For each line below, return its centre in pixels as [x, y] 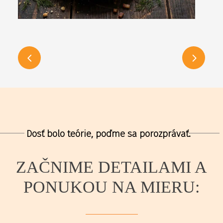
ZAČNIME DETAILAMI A [111, 167]
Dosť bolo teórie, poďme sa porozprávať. [109, 134]
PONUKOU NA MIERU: [111, 187]
